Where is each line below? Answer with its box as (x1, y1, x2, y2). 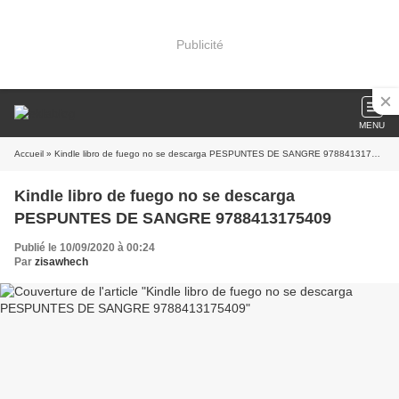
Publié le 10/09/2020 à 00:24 (14, 241, 155, 254)
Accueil (14, 149, 44, 159)
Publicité (175, 37, 224, 52)
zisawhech (35, 256, 88, 268)
